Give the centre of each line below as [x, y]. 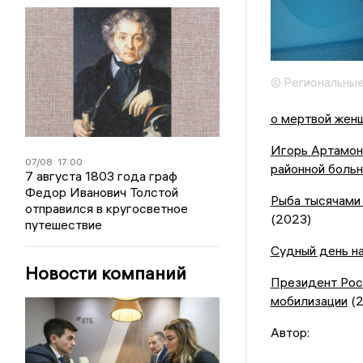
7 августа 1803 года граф [102, 176]
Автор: [290, 333]
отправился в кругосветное [107, 208]
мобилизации [309, 301]
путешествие [64, 224]
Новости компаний [106, 273]
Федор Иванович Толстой [102, 192]
